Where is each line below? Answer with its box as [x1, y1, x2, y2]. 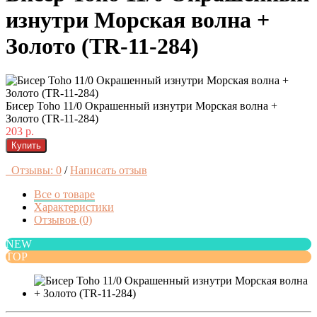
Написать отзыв [70, 164, 147, 177]
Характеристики [34, 201, 114, 214]
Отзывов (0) [34, 214, 92, 226]
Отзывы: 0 [6, 164, 62, 177]
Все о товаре [34, 188, 95, 201]
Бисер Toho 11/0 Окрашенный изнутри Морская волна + [6, 100, 277, 113]
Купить [11, 140, 41, 151]
